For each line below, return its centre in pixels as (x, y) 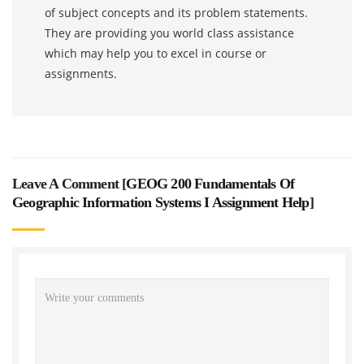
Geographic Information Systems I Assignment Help (161, 202)
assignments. (81, 73)
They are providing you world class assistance (169, 32)
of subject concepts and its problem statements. (176, 12)
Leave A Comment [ (69, 183)
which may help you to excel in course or (156, 53)
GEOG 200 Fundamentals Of (210, 183)
